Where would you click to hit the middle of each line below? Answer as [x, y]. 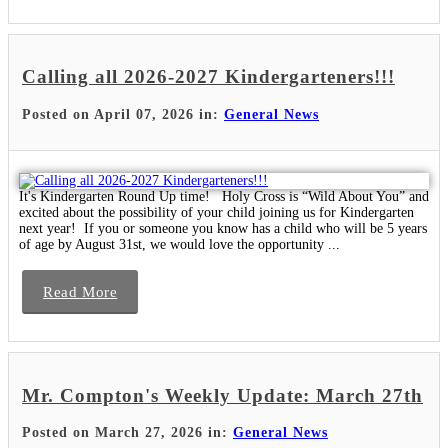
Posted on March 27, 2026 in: [127, 433]
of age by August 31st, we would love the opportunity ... [179, 244]
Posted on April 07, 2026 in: [123, 114]
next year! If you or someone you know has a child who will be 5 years [223, 228]
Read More [80, 291]
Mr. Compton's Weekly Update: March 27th [222, 395]
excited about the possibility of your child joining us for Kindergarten [216, 212]
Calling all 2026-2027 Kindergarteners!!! [208, 77]
